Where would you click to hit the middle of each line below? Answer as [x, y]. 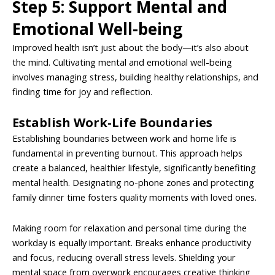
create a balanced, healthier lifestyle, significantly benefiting [134, 168]
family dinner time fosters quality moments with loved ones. [134, 197]
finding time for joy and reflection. [82, 91]
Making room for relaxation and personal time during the [130, 227]
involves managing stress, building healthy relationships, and [135, 76]
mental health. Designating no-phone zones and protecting [133, 183]
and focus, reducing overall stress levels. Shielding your [124, 257]
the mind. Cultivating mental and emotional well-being [122, 62]
